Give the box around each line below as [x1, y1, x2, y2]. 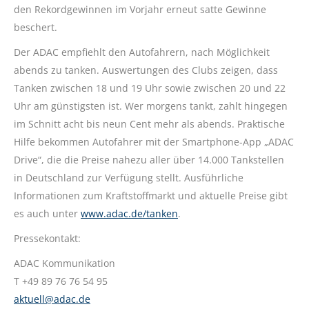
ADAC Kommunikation [14, 256, 115, 270]
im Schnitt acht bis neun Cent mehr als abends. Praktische [14, 117, 285, 130]
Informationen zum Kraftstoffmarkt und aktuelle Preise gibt [14, 188, 288, 202]
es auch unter [14, 206, 81, 220]
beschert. [14, 20, 57, 34]
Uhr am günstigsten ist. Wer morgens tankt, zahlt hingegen [14, 99, 288, 112]
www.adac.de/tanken [81, 206, 178, 220]
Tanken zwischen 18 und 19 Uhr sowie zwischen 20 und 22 [14, 81, 286, 94]
